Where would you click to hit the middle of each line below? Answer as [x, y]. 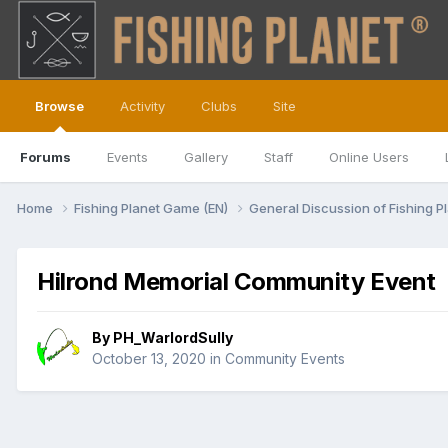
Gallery [206, 157]
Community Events [285, 359]
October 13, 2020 [149, 359]
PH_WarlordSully [173, 338]
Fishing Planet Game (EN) [152, 207]
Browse [59, 106]
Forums [45, 157]
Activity [142, 106]
